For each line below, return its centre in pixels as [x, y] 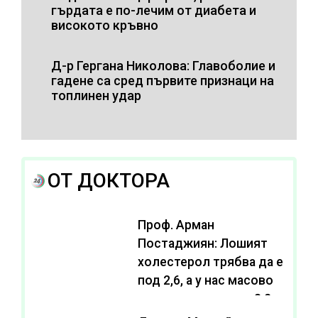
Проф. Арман [176, 225]
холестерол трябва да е [210, 262]
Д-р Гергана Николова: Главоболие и [163, 65]
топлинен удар [96, 95]
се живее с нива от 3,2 [204, 298]
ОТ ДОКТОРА [109, 180]
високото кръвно [105, 25]
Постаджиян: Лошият [202, 243]
